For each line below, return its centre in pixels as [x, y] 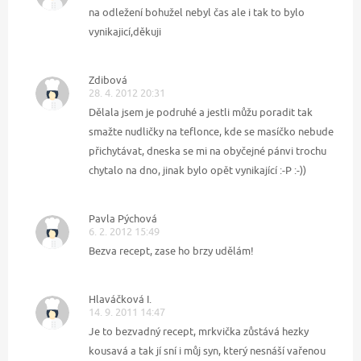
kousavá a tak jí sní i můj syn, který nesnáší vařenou [207, 351]
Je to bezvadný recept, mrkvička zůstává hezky [199, 332]
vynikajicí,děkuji [125, 32]
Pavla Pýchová [123, 219]
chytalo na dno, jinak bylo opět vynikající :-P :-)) [197, 170]
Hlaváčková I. [120, 299]
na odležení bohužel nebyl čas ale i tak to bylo [197, 12]
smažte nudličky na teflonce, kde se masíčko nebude [211, 132]
